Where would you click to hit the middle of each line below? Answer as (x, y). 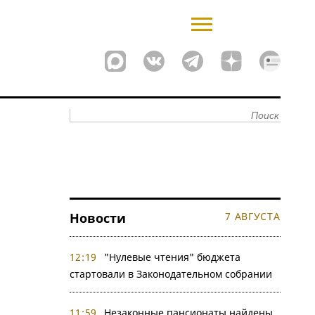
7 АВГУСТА (253, 216)
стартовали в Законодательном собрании (171, 274)
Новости (97, 218)
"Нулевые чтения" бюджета (172, 257)
